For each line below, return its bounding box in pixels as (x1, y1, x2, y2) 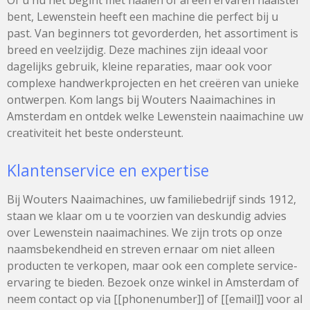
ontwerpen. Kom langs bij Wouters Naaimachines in (7, 91, 275, 107)
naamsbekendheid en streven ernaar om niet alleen (7, 241, 275, 257)
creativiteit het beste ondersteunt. (7, 125, 183, 140)
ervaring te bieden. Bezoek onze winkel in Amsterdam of (7, 274, 299, 290)
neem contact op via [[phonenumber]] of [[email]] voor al (7, 291, 302, 307)
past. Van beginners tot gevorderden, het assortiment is (7, 25, 298, 41)
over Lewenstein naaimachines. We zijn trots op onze (7, 224, 282, 240)
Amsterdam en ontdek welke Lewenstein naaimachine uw (7, 108, 303, 124)
